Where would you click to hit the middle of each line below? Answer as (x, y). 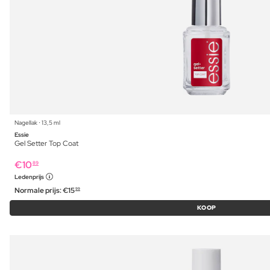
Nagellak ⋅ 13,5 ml (37, 123)
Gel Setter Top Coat (46, 144)
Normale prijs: (39, 191)
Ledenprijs (30, 177)
